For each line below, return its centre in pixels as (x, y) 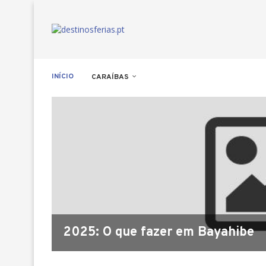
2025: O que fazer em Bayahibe (159, 232)
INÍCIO (63, 77)
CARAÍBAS (110, 77)
